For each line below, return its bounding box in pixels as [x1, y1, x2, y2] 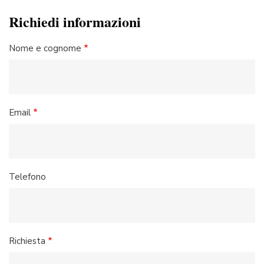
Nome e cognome [9, 42, 81, 55]
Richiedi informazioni [9, 11, 141, 32]
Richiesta [9, 235, 45, 247]
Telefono [9, 171, 46, 183]
